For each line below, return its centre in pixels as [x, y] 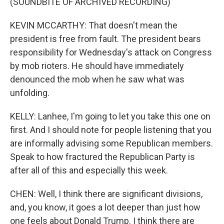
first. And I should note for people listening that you [111, 130]
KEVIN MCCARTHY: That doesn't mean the [94, 25]
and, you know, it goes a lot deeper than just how [105, 207]
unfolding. [30, 93]
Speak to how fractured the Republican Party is [102, 157]
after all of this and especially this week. [89, 170]
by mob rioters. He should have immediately [97, 66]
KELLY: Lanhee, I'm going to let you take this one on [110, 116]
